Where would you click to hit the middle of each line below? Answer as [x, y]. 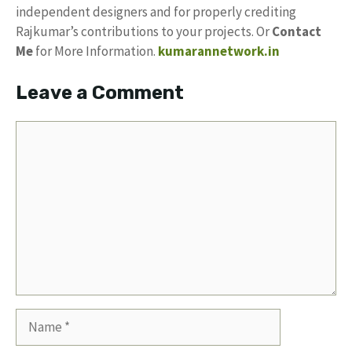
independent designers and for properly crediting [156, 12]
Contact [297, 31]
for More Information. [95, 51]
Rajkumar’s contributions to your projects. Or [144, 31]
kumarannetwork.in [219, 51]
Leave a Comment [100, 92]
